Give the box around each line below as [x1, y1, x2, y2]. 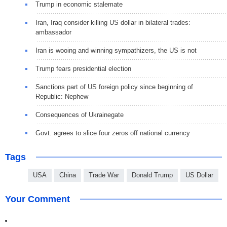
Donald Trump [132, 171, 173, 179]
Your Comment [5, 194, 70, 204]
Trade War [89, 171, 119, 179]
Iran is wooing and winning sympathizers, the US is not [35, 46, 197, 54]
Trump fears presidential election [35, 64, 131, 72]
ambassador [35, 28, 71, 36]
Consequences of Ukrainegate [35, 110, 124, 119]
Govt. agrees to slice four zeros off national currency [35, 129, 190, 137]
